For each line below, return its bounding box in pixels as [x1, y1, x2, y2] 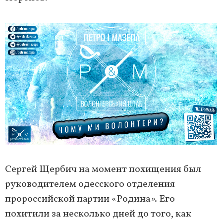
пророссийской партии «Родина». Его [5, 192, 175, 207]
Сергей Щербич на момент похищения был [5, 163, 201, 177]
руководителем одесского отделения [5, 177, 175, 192]
